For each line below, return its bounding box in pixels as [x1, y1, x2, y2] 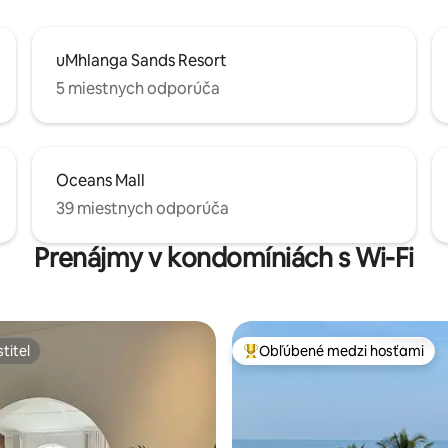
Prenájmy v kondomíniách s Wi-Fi [34, 240, 414, 275]
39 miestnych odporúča [56, 197, 229, 219]
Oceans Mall [56, 169, 145, 191]
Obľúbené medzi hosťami [259, 341, 424, 360]
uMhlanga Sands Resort [56, 49, 227, 71]
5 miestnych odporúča [56, 77, 220, 99]
